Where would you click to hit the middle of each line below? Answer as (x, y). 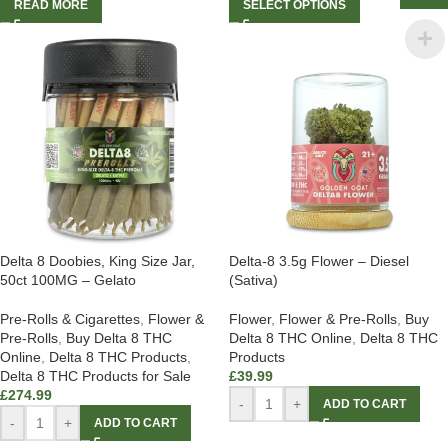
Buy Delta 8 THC (119, 338)
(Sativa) (253, 280)
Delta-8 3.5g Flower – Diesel (319, 261)
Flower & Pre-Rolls (338, 319)
